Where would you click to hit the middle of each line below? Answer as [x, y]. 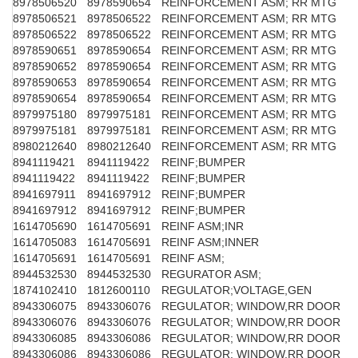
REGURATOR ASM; [211, 274]
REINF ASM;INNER [210, 242]
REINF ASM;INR [203, 226]
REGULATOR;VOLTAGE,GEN [237, 290]
